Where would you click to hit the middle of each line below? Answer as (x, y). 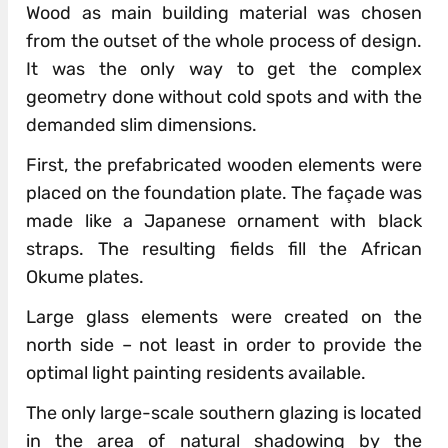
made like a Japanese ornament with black (224, 221)
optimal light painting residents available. (196, 373)
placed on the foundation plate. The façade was (224, 193)
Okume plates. (85, 277)
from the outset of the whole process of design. (224, 41)
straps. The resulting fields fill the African (224, 249)
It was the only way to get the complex (224, 69)
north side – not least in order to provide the (224, 345)
